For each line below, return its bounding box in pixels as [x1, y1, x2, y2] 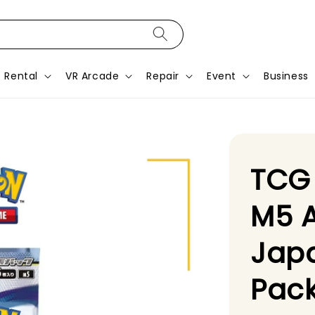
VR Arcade [65, 69, 120, 83]
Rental [4, 69, 39, 83]
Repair [146, 69, 180, 83]
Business [264, 69, 309, 83]
